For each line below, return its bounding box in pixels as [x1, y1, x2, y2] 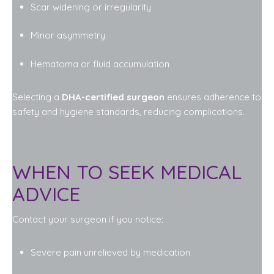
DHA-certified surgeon [62, 91, 165, 103]
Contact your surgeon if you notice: [12, 213, 163, 225]
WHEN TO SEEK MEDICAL [12, 160, 242, 185]
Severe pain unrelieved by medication [31, 246, 190, 258]
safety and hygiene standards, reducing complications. [12, 105, 245, 117]
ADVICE [12, 182, 80, 207]
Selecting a [12, 91, 62, 103]
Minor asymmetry [31, 29, 105, 42]
